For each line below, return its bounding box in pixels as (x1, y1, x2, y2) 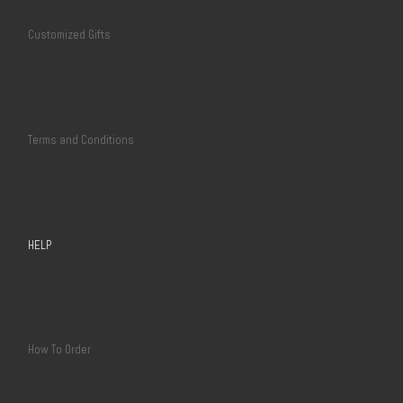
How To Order (28, 342, 92, 358)
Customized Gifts (28, 27, 112, 43)
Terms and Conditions (28, 132, 135, 148)
